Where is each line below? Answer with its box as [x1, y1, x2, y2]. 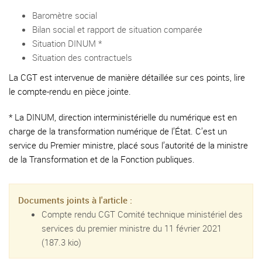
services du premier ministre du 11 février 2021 [42, 222, 222, 234]
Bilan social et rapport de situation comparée [32, 23, 202, 35]
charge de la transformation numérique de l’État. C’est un [9, 125, 227, 137]
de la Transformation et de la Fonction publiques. [9, 153, 195, 165]
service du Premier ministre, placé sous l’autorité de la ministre [9, 139, 248, 151]
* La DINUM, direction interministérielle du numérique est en [9, 111, 237, 123]
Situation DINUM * [32, 37, 102, 49]
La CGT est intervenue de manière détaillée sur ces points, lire [9, 71, 245, 83]
